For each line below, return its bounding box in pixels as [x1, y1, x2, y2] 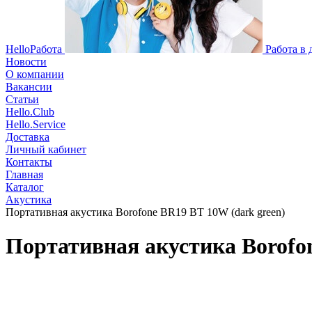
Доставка [6, 131, 49, 143]
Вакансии [6, 81, 52, 93]
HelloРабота [6, 43, 62, 55]
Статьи [6, 93, 39, 105]
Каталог [6, 181, 44, 193]
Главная [6, 169, 43, 180]
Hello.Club [6, 106, 54, 118]
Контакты [6, 156, 52, 168]
